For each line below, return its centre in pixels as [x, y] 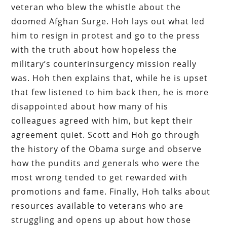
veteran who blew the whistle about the [96, 7]
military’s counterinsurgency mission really [104, 64]
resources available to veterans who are [98, 205]
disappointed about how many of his [90, 106]
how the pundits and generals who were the [106, 163]
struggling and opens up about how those [101, 220]
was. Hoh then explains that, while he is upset [110, 78]
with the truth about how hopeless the [94, 49]
